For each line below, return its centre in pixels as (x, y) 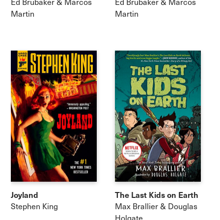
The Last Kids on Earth (157, 194)
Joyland (25, 194)
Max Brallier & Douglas (156, 206)
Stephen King (35, 206)
